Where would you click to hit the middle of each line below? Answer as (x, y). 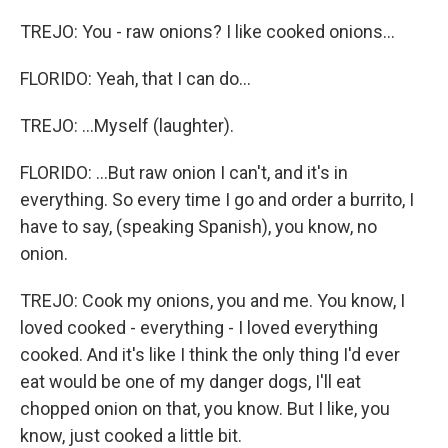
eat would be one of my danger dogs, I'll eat (190, 381)
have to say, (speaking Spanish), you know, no (198, 226)
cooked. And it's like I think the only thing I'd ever (210, 354)
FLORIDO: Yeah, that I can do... (135, 78)
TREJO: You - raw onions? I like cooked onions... (207, 31)
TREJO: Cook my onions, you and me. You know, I (212, 300)
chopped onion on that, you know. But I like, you (205, 408)
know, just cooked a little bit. (131, 435)
